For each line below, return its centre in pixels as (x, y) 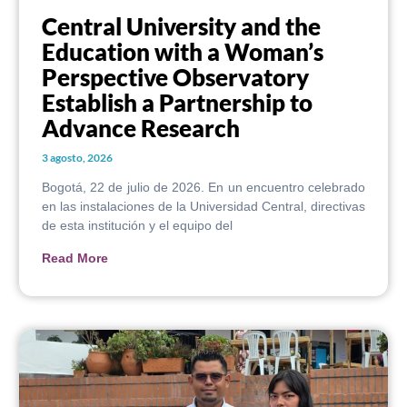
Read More (75, 258)
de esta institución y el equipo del (137, 226)
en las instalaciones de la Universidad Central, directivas (203, 207)
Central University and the (181, 27)
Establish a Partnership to (177, 103)
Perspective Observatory (175, 78)
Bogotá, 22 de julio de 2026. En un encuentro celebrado (203, 188)
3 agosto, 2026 (77, 158)
